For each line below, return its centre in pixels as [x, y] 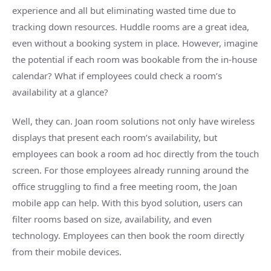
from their [34, 252]
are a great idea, [214, 27]
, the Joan [218, 186]
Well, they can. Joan [54, 121]
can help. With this [100, 203]
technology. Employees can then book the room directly [128, 235]
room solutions [127, 121]
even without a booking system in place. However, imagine [135, 43]
